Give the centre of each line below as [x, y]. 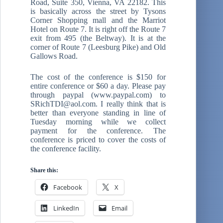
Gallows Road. [54, 56]
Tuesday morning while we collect [98, 121]
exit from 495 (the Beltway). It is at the [98, 38]
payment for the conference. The [98, 130]
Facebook [68, 187]
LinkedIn [66, 208]
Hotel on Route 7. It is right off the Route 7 [98, 29]
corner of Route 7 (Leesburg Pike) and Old [98, 47]
